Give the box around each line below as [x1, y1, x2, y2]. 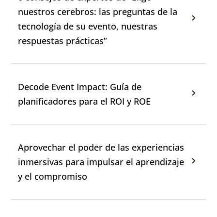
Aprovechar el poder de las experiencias [18, 141, 185, 153]
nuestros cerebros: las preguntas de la [18, 6, 178, 17]
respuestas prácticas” [18, 35, 108, 46]
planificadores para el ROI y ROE [18, 95, 151, 107]
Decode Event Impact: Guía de [18, 81, 142, 93]
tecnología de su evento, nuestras [18, 20, 158, 32]
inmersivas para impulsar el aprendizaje [18, 156, 185, 168]
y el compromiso [18, 170, 88, 182]
